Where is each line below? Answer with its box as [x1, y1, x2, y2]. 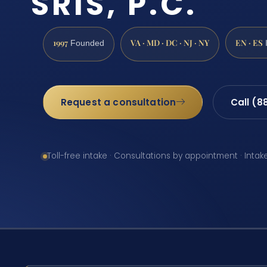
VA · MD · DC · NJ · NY [131, 36, 209, 48]
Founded [68, 38, 104, 48]
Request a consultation [60, 95, 176, 108]
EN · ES [235, 36, 263, 48]
